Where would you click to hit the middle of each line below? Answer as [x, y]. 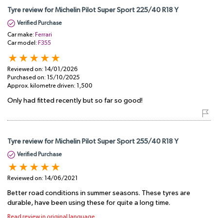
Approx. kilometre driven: [42, 86]
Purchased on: [27, 77]
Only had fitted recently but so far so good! [75, 100]
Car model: [23, 43]
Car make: [21, 35]
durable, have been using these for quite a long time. [89, 203]
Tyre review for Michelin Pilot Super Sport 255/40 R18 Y [93, 141]
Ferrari [44, 35]
